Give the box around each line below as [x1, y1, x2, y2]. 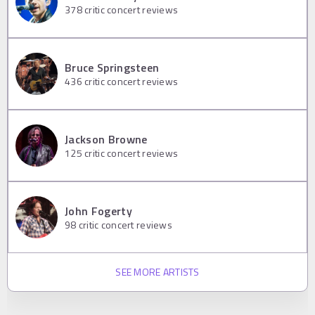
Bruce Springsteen [65, 59, 160, 77]
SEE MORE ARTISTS [115, 264, 200, 279]
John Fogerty [65, 202, 132, 220]
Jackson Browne [65, 131, 148, 148]
